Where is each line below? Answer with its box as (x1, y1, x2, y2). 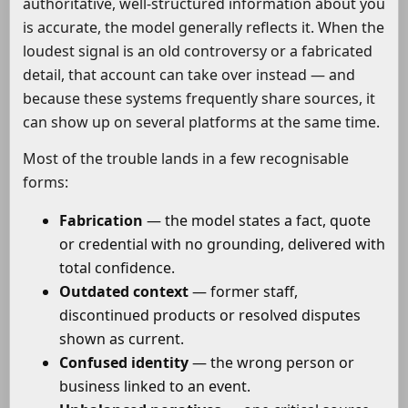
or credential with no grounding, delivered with (59, 234, 385, 255)
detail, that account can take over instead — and (23, 65, 355, 86)
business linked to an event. (59, 376, 250, 397)
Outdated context (59, 281, 189, 302)
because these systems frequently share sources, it (23, 88, 375, 109)
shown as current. (59, 329, 184, 350)
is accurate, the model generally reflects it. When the (23, 17, 384, 38)
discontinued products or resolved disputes (59, 305, 361, 326)
